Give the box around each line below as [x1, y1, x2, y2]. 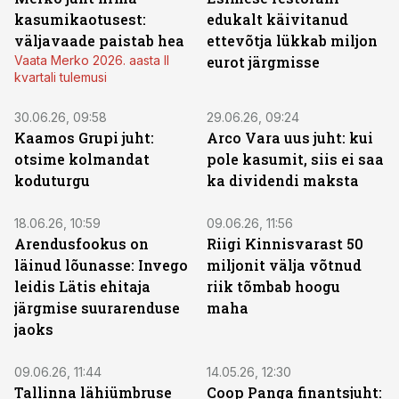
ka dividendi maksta [207, 171, 359, 190]
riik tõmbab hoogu [207, 277, 340, 296]
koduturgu [14, 171, 90, 190]
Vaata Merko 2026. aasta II [14, 53, 169, 68]
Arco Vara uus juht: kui [207, 128, 373, 147]
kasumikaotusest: [14, 10, 146, 28]
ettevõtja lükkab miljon [207, 31, 378, 50]
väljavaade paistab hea [14, 31, 184, 50]
